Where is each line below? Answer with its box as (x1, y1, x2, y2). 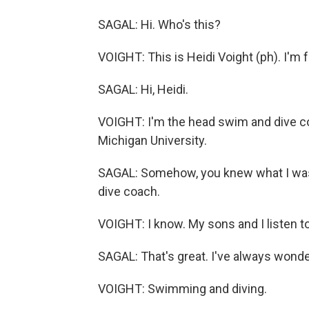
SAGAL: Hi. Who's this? (98, 17, 221, 32)
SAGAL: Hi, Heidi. (98, 82, 188, 97)
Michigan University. (98, 133, 207, 148)
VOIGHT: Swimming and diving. (98, 281, 267, 296)
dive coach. (98, 184, 160, 199)
